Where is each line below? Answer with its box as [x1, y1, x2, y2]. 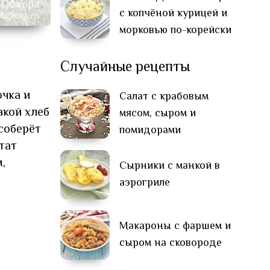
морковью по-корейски [119, 22, 231, 39]
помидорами [119, 122, 181, 139]
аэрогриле [119, 174, 170, 192]
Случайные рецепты [60, 56, 190, 79]
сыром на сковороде [119, 234, 222, 252]
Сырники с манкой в [119, 157, 220, 175]
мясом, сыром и [119, 105, 196, 122]
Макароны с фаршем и [119, 218, 231, 235]
